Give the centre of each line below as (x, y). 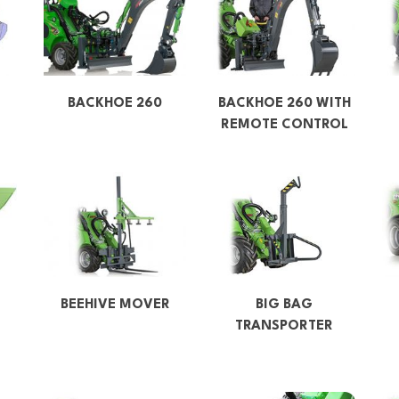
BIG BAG (284, 305)
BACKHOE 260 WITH (284, 103)
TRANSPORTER (284, 326)
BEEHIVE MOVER (115, 305)
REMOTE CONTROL (284, 125)
